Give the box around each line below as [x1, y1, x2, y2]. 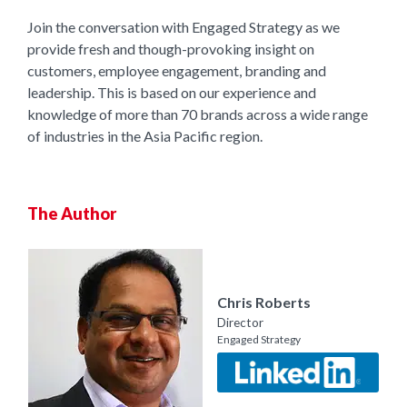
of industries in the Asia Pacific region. [27, 127, 263, 144]
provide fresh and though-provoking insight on [27, 40, 314, 57]
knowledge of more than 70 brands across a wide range [27, 105, 368, 123]
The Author [27, 203, 116, 223]
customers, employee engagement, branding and [27, 62, 326, 79]
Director [217, 314, 263, 330]
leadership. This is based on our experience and [27, 84, 316, 101]
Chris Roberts [217, 293, 311, 311]
